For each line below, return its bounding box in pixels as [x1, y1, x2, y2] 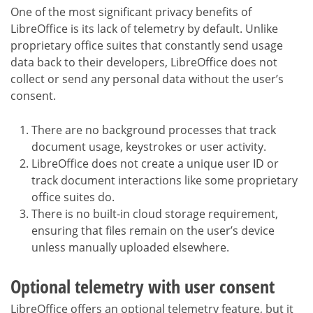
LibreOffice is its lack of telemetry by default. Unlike [10, 20, 278, 36]
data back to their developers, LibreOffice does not [10, 54, 277, 70]
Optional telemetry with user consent [10, 273, 275, 299]
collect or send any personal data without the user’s [10, 71, 284, 87]
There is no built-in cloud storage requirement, [31, 205, 278, 221]
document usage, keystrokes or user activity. [31, 138, 266, 154]
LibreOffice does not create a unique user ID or [31, 155, 279, 171]
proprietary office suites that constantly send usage [10, 37, 283, 53]
